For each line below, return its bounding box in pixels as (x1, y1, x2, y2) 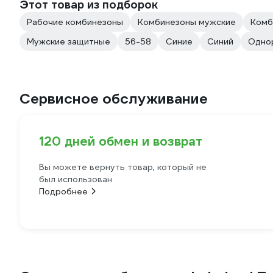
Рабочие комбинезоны (27, 16, 123, 27)
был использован (39, 174, 112, 185)
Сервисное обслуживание (19, 90, 208, 108)
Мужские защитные (27, 36, 110, 47)
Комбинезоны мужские (138, 16, 236, 27)
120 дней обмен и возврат (39, 133, 202, 149)
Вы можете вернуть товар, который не (39, 161, 207, 172)
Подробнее (39, 186, 88, 197)
